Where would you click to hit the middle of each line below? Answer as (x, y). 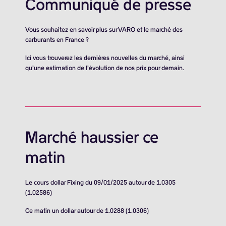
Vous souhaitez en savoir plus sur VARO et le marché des (104, 30)
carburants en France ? (57, 40)
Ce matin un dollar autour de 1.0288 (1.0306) (87, 211)
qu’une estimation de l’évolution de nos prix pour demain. (105, 68)
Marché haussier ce (92, 137)
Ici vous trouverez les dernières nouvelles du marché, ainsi (105, 58)
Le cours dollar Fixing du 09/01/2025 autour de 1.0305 (100, 183)
